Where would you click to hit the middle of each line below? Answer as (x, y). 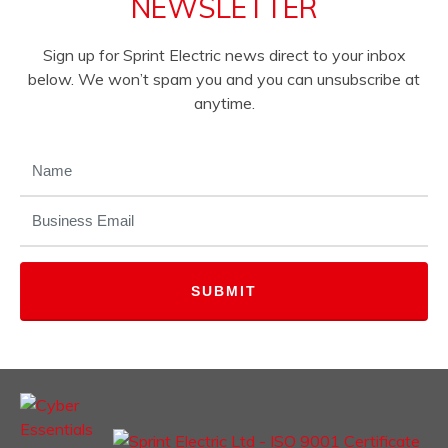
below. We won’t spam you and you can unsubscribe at (224, 79)
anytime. (224, 103)
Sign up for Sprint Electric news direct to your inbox (224, 55)
